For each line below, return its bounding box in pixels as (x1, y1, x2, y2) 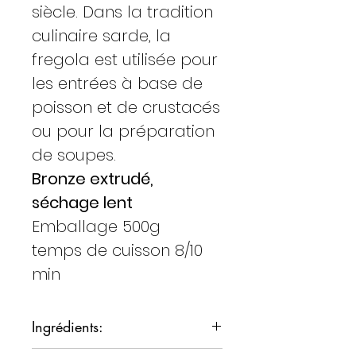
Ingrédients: (32, 316, 103, 336)
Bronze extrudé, (32, 167, 153, 190)
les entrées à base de (32, 72, 203, 95)
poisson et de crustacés (32, 95, 220, 118)
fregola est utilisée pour (32, 48, 218, 71)
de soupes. (32, 143, 116, 166)
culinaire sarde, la (32, 24, 171, 47)
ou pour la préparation (32, 119, 215, 142)
